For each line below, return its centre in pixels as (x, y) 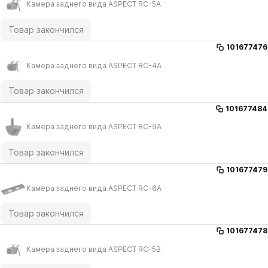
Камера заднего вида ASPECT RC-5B (94, 249)
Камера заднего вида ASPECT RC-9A (94, 127)
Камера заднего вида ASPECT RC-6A (94, 188)
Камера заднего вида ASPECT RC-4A (94, 65)
